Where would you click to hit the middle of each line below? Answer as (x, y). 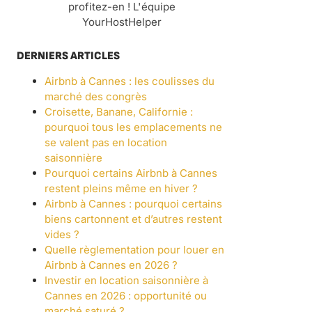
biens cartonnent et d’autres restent (133, 219)
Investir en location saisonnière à (126, 281)
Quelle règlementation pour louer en (134, 250)
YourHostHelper (122, 22)
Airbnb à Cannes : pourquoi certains (133, 204)
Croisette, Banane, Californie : (119, 112)
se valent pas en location (106, 143)
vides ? (62, 235)
